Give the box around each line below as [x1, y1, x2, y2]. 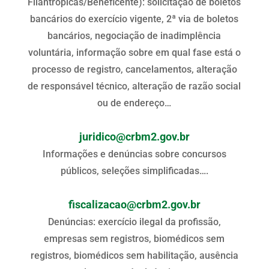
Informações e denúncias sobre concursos [42, 148, 226, 160]
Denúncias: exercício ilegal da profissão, [47, 216, 221, 228]
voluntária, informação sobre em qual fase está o [28, 46, 241, 58]
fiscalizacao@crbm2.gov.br [68, 198, 201, 211]
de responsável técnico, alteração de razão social [28, 80, 241, 92]
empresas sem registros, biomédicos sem [44, 232, 225, 244]
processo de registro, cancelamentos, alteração [31, 63, 237, 75]
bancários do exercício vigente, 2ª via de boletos [30, 13, 239, 25]
